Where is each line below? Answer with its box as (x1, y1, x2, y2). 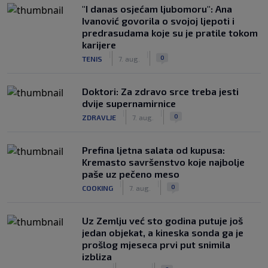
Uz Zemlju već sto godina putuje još (82, 215, 243, 226)
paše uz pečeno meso (82, 168, 179, 179)
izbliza (82, 251, 112, 262)
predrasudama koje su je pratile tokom (82, 27, 258, 38)
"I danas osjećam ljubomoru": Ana (82, 3, 232, 14)
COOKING (82, 183, 113, 192)
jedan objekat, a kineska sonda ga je (82, 227, 243, 238)
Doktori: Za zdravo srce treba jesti (82, 86, 239, 97)
